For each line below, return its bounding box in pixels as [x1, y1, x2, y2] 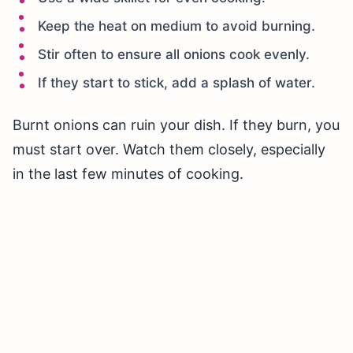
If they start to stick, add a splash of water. [38, 75, 315, 91]
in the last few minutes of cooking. [13, 165, 243, 183]
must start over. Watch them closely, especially [13, 141, 325, 158]
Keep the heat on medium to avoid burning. [38, 18, 315, 35]
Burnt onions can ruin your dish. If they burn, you [13, 117, 340, 134]
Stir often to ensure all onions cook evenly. [38, 46, 310, 63]
